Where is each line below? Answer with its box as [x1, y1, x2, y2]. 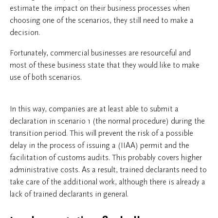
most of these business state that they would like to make [10, 60, 200, 70]
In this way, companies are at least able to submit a [10, 104, 179, 113]
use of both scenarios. [10, 73, 82, 82]
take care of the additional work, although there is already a [10, 177, 205, 186]
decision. [10, 28, 40, 37]
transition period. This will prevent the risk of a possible [10, 128, 193, 138]
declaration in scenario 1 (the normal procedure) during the [10, 116, 205, 126]
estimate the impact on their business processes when [10, 3, 190, 13]
